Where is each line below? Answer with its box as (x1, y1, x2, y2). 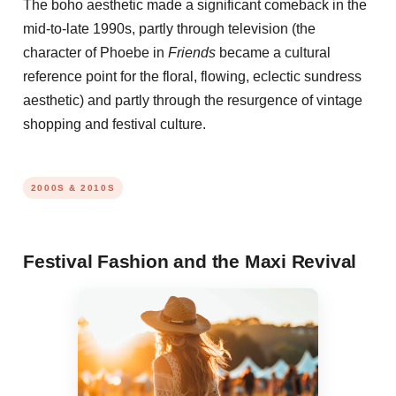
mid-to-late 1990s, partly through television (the (23, 20, 316, 36)
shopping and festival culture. (23, 116, 206, 132)
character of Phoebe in (23, 44, 168, 60)
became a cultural (216, 44, 331, 60)
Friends (168, 44, 216, 60)
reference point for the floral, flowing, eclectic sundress (23, 68, 362, 84)
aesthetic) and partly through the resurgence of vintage (23, 92, 362, 108)
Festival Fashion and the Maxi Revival (23, 251, 357, 272)
